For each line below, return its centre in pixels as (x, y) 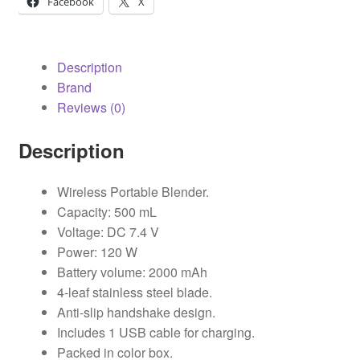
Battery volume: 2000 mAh (132, 272)
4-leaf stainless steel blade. (134, 292)
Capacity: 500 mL (106, 212)
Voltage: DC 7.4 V (108, 232)
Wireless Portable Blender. (133, 192)
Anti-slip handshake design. (136, 313)
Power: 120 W (97, 252)
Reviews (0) (91, 107)
